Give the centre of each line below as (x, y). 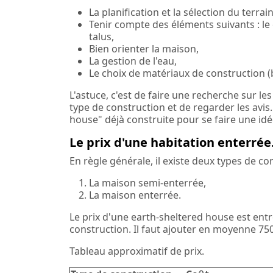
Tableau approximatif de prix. (137, 251)
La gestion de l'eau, (133, 61)
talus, (101, 36)
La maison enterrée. (135, 195)
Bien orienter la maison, (144, 48)
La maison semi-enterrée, (147, 183)
